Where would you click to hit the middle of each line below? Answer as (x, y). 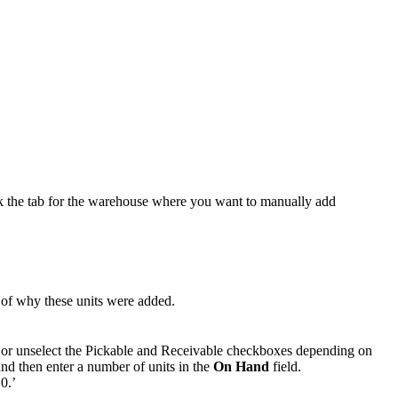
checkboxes (259, 351)
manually (286, 202)
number (108, 367)
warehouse (118, 202)
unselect (39, 351)
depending (325, 351)
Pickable (109, 351)
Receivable (192, 351)
